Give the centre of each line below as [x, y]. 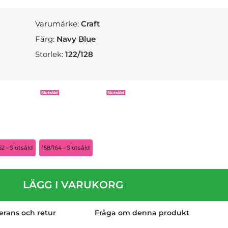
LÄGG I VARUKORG [73, 185]
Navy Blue [76, 39]
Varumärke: [58, 24]
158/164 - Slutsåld [66, 148]
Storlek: [50, 54]
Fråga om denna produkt [142, 213]
